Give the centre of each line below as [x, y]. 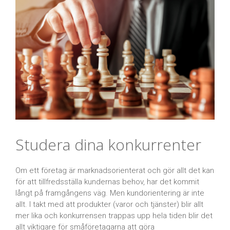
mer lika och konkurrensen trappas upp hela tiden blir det [114, 216]
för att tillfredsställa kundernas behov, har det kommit [107, 182]
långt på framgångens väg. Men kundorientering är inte [110, 193]
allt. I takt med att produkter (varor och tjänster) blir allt [109, 205]
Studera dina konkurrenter [108, 145]
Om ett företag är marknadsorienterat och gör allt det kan [115, 171]
